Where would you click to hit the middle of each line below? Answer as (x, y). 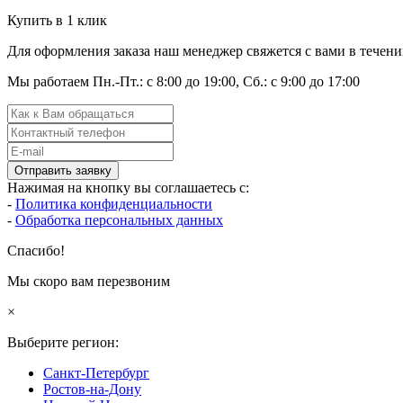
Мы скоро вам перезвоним (89, 281)
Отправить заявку (63, 170)
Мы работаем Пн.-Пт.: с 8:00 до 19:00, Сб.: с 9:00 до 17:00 (184, 81)
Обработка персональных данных (119, 219)
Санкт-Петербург (96, 372)
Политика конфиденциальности (114, 203)
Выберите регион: (63, 342)
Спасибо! (36, 250)
